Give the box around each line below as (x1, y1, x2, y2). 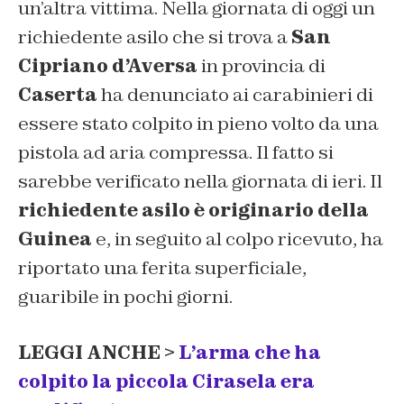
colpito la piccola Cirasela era (18, 369, 315, 393)
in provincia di (197, 53, 326, 78)
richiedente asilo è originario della (18, 197, 369, 222)
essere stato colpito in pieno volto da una (18, 111, 379, 135)
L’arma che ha (179, 340, 321, 364)
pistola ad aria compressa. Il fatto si (18, 140, 334, 164)
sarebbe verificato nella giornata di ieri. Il (18, 169, 382, 193)
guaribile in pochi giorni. (18, 284, 233, 308)
